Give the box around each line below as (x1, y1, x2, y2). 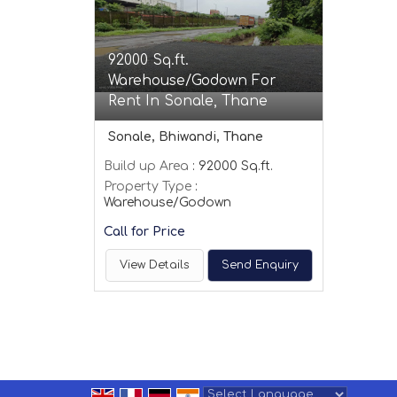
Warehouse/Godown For (108, 73, 276, 89)
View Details (119, 259, 190, 271)
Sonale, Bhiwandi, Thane (108, 130, 263, 144)
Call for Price (104, 225, 185, 238)
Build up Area (104, 160, 189, 173)
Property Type (104, 180, 191, 193)
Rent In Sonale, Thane (108, 93, 268, 109)
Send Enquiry (221, 259, 299, 271)
